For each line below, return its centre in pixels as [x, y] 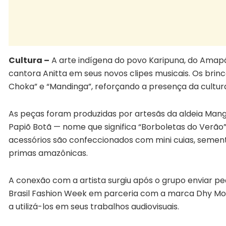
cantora [26, 74]
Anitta [55, 74]
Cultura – [29, 61]
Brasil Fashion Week [48, 194]
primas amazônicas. [48, 153]
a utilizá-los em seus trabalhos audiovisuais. [94, 207]
